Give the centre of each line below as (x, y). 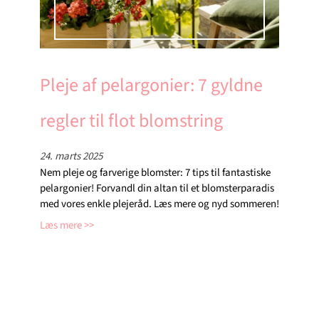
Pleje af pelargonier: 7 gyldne (151, 85)
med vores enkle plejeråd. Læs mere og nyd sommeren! (159, 204)
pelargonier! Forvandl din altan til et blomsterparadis (157, 188)
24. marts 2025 (71, 156)
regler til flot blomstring (131, 120)
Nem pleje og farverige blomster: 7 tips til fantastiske (155, 172)
